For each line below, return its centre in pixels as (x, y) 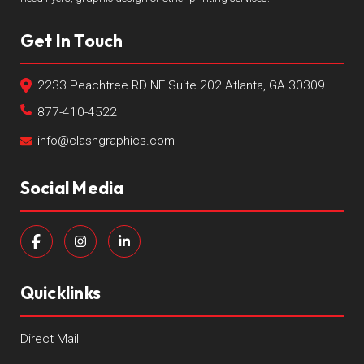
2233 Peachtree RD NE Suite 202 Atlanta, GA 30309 (181, 85)
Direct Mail (49, 339)
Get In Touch (71, 40)
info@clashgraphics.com (106, 141)
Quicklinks (60, 293)
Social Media (72, 188)
